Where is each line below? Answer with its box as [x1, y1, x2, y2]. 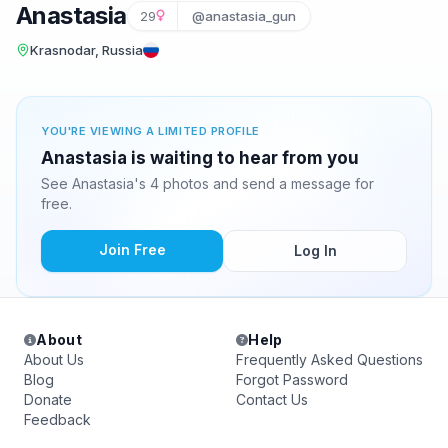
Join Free [98, 241, 166, 258]
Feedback [24, 411, 91, 428]
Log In [293, 242, 337, 259]
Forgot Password [236, 371, 348, 388]
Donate [24, 391, 72, 408]
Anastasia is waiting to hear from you [41, 148, 359, 168]
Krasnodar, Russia [30, 42, 143, 58]
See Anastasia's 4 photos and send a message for [41, 175, 374, 192]
